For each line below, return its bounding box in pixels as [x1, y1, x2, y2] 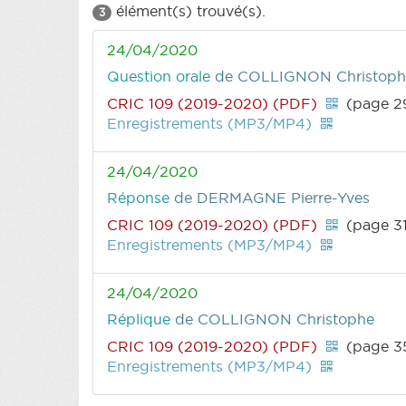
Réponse [107, 188, 174, 207]
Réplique [107, 309, 175, 328]
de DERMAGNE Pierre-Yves [174, 188, 370, 207]
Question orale [107, 66, 215, 85]
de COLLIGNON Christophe [175, 309, 374, 328]
